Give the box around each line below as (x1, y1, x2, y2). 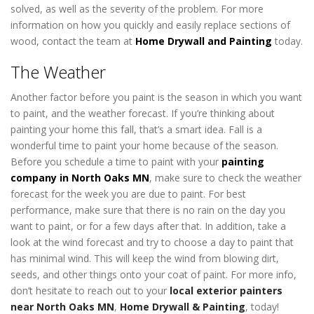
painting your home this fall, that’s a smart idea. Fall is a (11, 123, 262, 137)
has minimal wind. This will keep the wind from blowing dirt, (11, 252, 279, 266)
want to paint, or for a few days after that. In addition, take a (11, 219, 286, 233)
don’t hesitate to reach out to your (11, 284, 170, 298)
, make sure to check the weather (149, 171, 301, 185)
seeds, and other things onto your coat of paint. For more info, (11, 268, 296, 282)
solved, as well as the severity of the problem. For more (11, 1, 264, 15)
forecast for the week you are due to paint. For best (11, 187, 246, 201)
